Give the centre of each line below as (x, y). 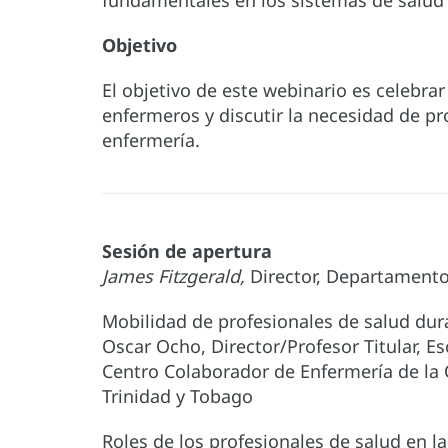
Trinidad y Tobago (177, 396)
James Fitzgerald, (173, 276)
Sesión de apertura (187, 251)
